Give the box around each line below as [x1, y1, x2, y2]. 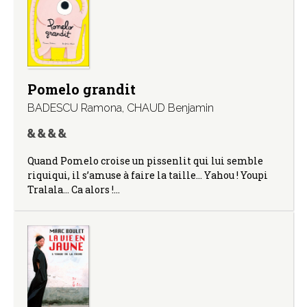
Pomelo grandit [27, 80, 136, 99]
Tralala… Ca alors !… [27, 183, 120, 197]
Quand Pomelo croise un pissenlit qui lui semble [27, 154, 263, 168]
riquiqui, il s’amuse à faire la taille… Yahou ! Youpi [27, 169, 268, 182]
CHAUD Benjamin [127, 101, 214, 115]
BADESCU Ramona [27, 101, 122, 115]
